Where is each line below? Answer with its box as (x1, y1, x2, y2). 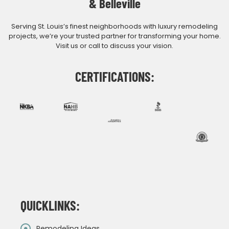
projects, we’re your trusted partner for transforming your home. (8, 31, 221, 41)
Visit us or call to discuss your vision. (56, 41, 173, 51)
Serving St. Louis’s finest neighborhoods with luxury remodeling (11, 21, 218, 32)
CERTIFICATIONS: (75, 68, 154, 84)
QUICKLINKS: (20, 197, 80, 214)
